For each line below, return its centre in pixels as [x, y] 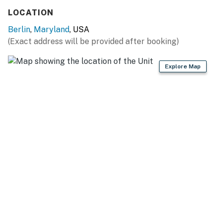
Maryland [52, 29]
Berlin [19, 29]
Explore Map [183, 66]
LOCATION [31, 12]
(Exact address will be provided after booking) [93, 41]
